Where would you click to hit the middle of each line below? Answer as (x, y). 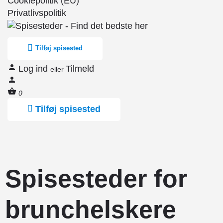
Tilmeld (80, 68)
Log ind (34, 68)
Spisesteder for (96, 178)
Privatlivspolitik (37, 13)
